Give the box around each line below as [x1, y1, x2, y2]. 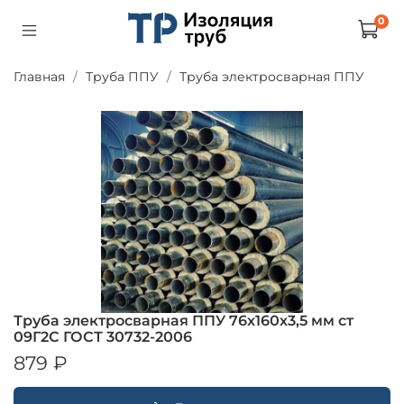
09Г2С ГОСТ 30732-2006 [14, 327, 192, 345]
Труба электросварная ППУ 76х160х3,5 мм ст [14, 311, 353, 329]
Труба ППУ [86, 68, 159, 85]
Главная [14, 68, 65, 85]
